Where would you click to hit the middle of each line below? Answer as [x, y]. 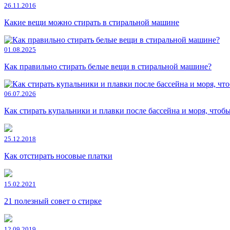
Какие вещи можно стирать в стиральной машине [92, 23]
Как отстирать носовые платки [58, 156]
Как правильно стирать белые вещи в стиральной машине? [108, 67]
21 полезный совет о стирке [53, 201]
